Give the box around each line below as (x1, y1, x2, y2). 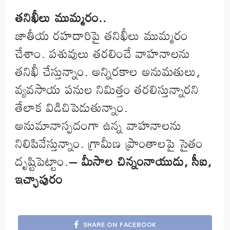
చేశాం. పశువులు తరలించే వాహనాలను (15, 41, 191, 66)
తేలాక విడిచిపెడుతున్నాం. (15, 95, 128, 120)
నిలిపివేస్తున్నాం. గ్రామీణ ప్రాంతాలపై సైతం (15, 131, 204, 156)
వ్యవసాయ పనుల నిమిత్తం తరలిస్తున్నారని (15, 77, 199, 102)
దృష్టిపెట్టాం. (15, 149, 69, 174)
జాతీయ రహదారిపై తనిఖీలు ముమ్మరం (15, 23, 188, 48)
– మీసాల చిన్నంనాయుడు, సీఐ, (69, 149, 212, 174)
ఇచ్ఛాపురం (15, 167, 64, 191)
